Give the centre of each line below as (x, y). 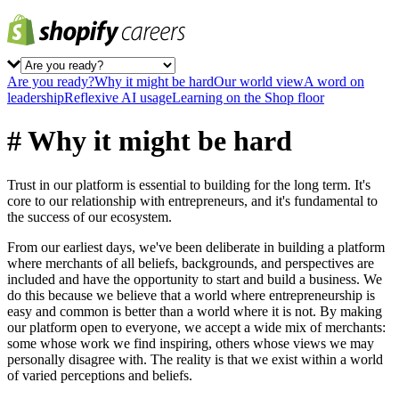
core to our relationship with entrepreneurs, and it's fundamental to (192, 200)
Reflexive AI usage (118, 98)
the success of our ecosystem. (90, 216)
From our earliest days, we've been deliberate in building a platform (196, 247)
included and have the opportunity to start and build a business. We (195, 279)
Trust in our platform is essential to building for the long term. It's (189, 184)
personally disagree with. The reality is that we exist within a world (195, 359)
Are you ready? (51, 81)
